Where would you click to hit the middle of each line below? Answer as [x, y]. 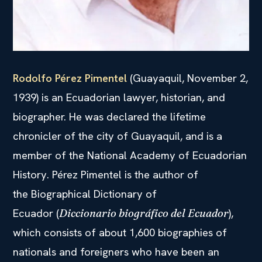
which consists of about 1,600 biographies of [120, 232]
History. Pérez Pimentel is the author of [106, 174]
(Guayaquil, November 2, [187, 78]
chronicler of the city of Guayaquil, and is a [118, 136]
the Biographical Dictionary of [85, 194]
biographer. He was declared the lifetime [109, 116]
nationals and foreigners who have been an [116, 251]
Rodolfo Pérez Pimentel [70, 78]
